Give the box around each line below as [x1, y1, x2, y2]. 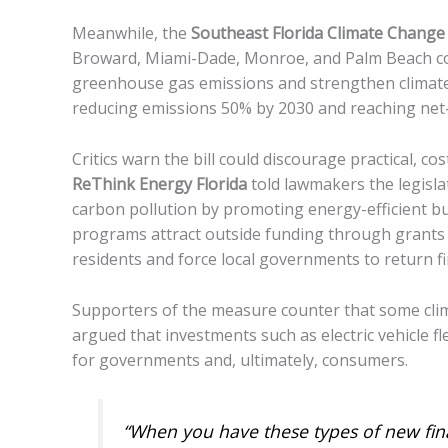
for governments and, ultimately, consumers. [72, 348, 408, 371]
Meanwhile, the [72, 22, 191, 45]
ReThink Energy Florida [72, 172, 247, 195]
